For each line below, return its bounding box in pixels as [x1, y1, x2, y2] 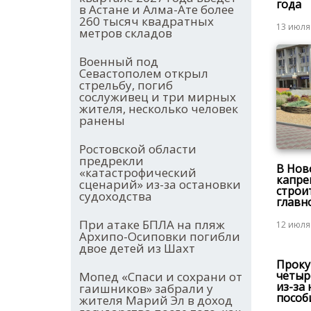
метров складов [79, 25, 172, 42]
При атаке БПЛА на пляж [79, 217, 225, 233]
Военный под [79, 53, 158, 70]
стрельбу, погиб [79, 77, 173, 94]
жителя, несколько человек [79, 101, 238, 117]
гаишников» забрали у [79, 280, 213, 297]
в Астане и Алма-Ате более [79, 1, 234, 18]
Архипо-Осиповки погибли [79, 228, 240, 245]
